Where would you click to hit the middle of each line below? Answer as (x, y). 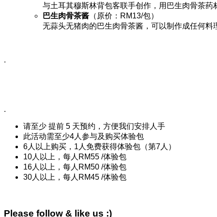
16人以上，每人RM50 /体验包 (75, 167)
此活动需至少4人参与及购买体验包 (84, 136)
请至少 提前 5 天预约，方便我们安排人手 (94, 126)
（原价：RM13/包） (124, 15)
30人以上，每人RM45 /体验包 (75, 177)
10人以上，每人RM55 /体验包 (75, 156)
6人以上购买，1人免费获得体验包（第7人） (100, 146)
